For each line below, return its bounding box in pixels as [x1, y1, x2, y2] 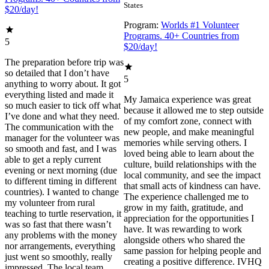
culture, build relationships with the [124, 159, 257, 170]
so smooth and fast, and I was [5, 144, 116, 154]
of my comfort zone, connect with [124, 116, 252, 127]
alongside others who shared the [124, 235, 246, 246]
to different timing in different [5, 176, 116, 187]
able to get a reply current [5, 154, 101, 165]
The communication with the [5, 122, 113, 133]
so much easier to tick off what [5, 100, 121, 111]
